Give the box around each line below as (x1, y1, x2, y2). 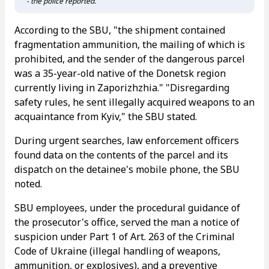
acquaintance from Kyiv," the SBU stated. (14, 110, 197, 123)
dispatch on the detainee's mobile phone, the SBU (14, 163, 240, 176)
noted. (14, 177, 42, 190)
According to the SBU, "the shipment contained (14, 23, 225, 37)
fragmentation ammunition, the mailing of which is (14, 38, 245, 51)
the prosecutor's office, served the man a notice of (14, 216, 240, 229)
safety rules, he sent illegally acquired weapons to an (14, 95, 255, 109)
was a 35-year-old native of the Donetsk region (14, 67, 226, 80)
